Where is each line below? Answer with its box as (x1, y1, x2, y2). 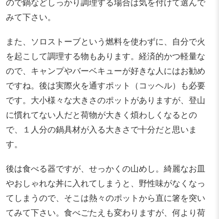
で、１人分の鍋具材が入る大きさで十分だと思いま (6, 123, 197, 135)
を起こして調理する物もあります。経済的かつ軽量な (6, 49, 205, 62)
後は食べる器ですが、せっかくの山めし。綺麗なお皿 (6, 162, 205, 174)
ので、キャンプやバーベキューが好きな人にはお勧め (6, 64, 205, 76)
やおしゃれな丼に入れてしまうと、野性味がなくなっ (6, 176, 205, 189)
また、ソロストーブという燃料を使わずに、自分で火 (6, 35, 205, 47)
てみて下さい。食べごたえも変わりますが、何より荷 (6, 206, 205, 218)
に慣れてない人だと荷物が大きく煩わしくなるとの (6, 108, 197, 120)
